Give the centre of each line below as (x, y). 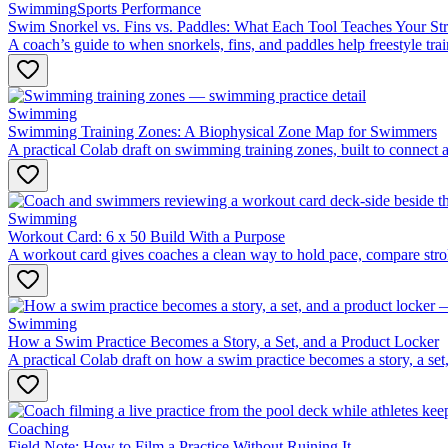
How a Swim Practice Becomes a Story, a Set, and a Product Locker (223, 341)
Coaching (38, 428)
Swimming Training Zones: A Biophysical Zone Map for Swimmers (222, 131)
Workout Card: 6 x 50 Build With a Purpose (146, 236)
